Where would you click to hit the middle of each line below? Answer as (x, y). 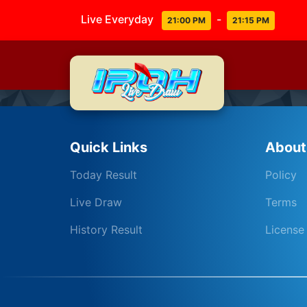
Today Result (103, 175)
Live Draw (96, 202)
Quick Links (109, 147)
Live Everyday (120, 19)
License (285, 230)
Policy (281, 175)
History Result (106, 230)
